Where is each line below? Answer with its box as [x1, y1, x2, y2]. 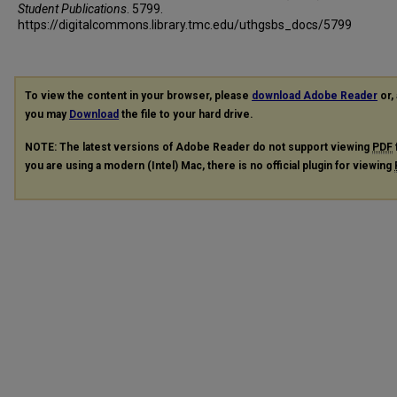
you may [25, 107, 69, 121]
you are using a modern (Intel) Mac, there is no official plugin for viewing [25, 159, 394, 172]
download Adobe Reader [252, 89, 378, 102]
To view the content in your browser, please [25, 89, 252, 102]
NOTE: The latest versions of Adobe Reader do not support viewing [25, 140, 372, 153]
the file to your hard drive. [119, 107, 253, 121]
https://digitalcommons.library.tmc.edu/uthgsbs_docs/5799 [18, 17, 352, 32]
